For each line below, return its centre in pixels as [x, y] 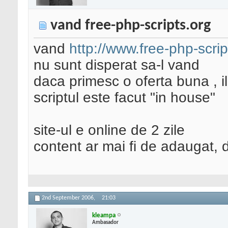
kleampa [104, 215]
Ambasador [105, 222]
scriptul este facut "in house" [124, 98]
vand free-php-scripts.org [131, 26]
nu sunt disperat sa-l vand [117, 65]
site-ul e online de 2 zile [109, 130]
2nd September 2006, [69, 198]
